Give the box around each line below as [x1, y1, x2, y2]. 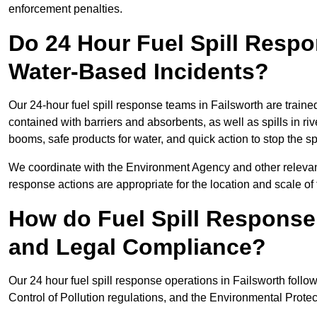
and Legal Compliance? [8, 234, 266, 260]
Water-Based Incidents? [8, 59, 269, 85]
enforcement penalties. [8, 3, 122, 16]
